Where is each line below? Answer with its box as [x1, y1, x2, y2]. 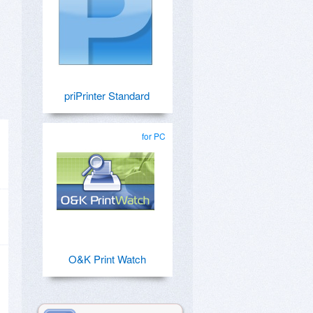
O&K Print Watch [68, 252, 146, 266]
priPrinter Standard [64, 88, 150, 103]
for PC [142, 130, 166, 142]
